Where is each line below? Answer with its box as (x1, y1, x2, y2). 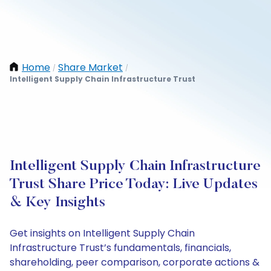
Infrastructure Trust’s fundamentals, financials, (10, 241, 231, 255)
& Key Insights (10, 195, 105, 210)
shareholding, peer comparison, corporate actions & (10, 255, 260, 269)
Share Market (58, 60, 123, 74)
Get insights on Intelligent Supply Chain (10, 226, 195, 240)
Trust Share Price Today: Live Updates (10, 177, 258, 192)
